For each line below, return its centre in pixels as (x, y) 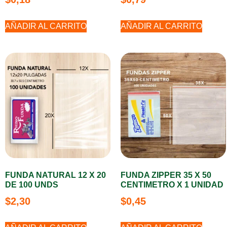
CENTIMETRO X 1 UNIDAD (172, 185)
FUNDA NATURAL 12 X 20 (55, 175)
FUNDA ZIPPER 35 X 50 (166, 175)
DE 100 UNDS (32, 185)
